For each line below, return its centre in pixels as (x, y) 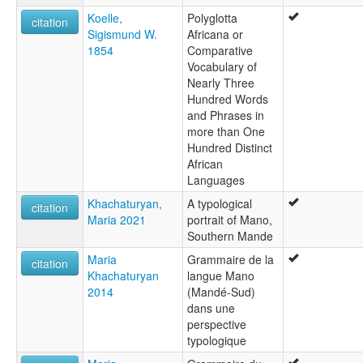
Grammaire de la (231, 260)
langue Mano (221, 276)
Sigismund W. (122, 34)
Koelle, (105, 18)
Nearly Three (221, 83)
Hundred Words (228, 99)
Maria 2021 (117, 220)
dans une (211, 308)
